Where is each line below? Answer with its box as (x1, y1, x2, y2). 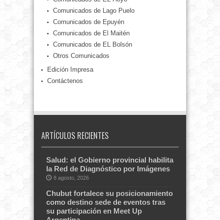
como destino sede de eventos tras (46, 197, 165, 206)
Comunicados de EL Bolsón (53, 40, 132, 48)
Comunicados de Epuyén (53, 18, 124, 26)
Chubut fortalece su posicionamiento (46, 189, 173, 197)
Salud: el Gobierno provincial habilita (46, 155, 173, 164)
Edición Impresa (47, 65, 93, 73)
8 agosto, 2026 (54, 174, 89, 181)
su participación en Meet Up (46, 206, 142, 215)
